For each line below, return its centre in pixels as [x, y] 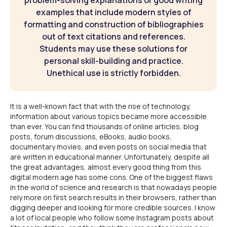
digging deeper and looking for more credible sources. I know [113, 207]
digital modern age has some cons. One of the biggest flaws [111, 177]
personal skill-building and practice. [113, 61]
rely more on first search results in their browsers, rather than [113, 197]
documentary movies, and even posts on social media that [108, 147]
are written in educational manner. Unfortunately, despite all [110, 157]
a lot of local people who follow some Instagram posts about [112, 218]
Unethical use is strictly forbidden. [113, 73]
